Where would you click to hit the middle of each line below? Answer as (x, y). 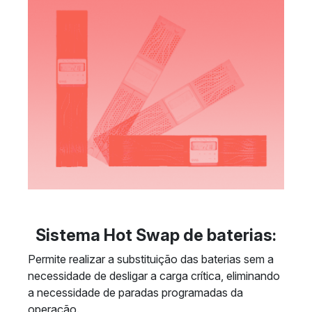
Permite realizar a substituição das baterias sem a (151, 259)
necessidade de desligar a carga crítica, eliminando (154, 276)
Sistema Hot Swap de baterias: (156, 235)
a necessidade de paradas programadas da (135, 292)
